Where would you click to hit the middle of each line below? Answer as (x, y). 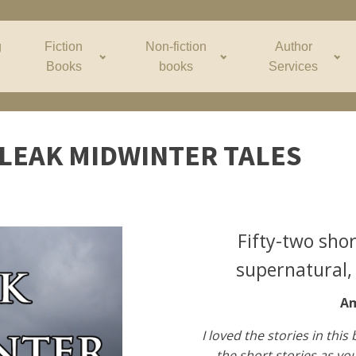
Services (294, 66)
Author (293, 46)
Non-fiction (176, 46)
